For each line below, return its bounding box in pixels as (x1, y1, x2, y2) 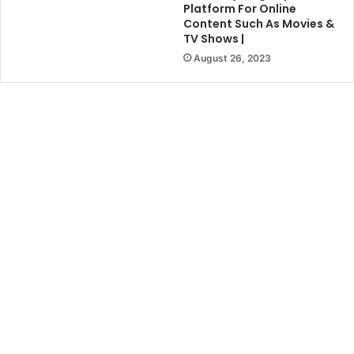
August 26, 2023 (194, 51, 271, 64)
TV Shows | (183, 30, 244, 47)
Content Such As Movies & (183, 15, 334, 32)
